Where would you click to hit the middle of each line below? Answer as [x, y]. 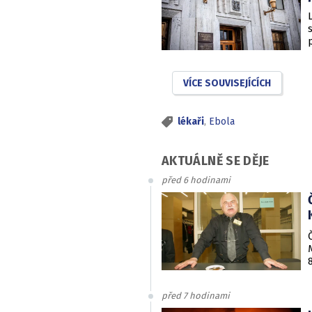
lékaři [191, 122]
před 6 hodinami [196, 180]
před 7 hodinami [196, 296]
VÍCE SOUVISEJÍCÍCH [227, 83]
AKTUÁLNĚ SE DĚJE [216, 161]
